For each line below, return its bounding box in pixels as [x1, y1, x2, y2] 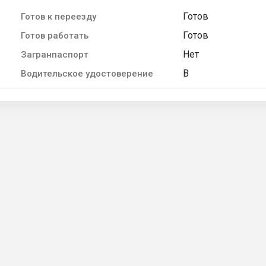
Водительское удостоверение [21, 68, 153, 79]
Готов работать [21, 30, 88, 41]
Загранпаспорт [21, 49, 88, 60]
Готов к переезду [21, 11, 96, 22]
